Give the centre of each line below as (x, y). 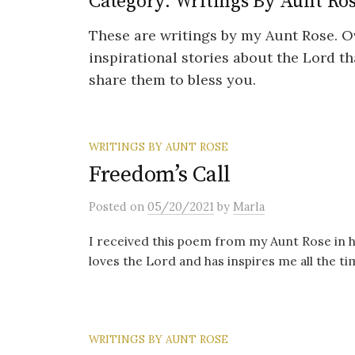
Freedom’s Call (160, 175)
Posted (109, 206)
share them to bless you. (172, 80)
